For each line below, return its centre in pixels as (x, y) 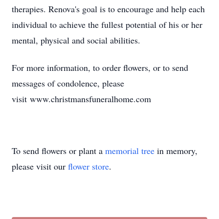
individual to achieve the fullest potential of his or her (107, 24)
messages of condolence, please (68, 83)
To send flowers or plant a (58, 151)
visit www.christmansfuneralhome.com (81, 99)
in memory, (176, 151)
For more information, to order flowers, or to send (100, 67)
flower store (88, 166)
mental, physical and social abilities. (76, 40)
